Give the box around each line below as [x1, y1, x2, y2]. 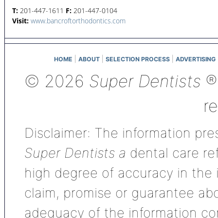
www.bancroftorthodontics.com [31, 16, 126, 25]
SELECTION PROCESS [106, 55, 170, 63]
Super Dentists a [24, 145, 130, 161]
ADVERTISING [176, 55, 216, 63]
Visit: [12, 16, 29, 25]
